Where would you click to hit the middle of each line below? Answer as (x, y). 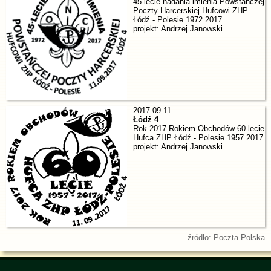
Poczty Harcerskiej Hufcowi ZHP (191, 11)
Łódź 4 (146, 119)
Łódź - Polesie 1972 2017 (178, 20)
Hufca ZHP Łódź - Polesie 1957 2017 (198, 138)
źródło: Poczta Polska (226, 237)
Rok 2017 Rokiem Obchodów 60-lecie (199, 129)
